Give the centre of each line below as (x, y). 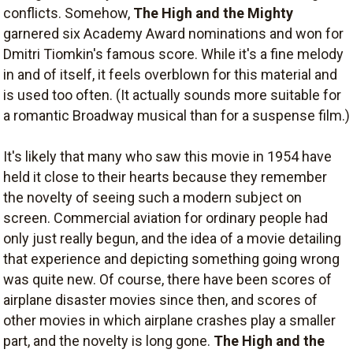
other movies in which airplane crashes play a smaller (169, 320)
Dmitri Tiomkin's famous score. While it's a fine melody (173, 54)
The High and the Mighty (213, 13)
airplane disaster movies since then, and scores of (160, 300)
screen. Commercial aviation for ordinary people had (165, 218)
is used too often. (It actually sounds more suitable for (172, 95)
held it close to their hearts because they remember (165, 177)
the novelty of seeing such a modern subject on (152, 197)
